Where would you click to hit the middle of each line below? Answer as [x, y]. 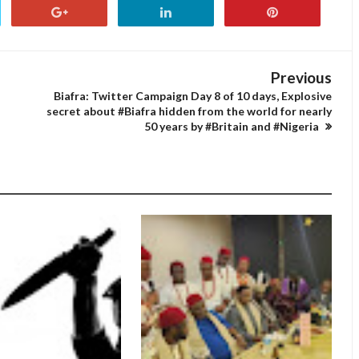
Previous [301, 77]
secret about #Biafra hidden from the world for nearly [189, 111]
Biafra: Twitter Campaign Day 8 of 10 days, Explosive [193, 96]
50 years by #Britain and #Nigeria [233, 126]
